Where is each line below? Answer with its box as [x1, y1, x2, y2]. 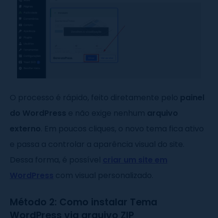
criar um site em [103, 154, 167, 165]
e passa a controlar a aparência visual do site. [10, 138, 184, 150]
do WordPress [10, 107, 66, 119]
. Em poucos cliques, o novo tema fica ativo [41, 123, 204, 134]
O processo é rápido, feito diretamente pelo [10, 91, 180, 103]
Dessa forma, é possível [10, 154, 103, 165]
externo [10, 123, 41, 134]
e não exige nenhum [66, 107, 147, 119]
